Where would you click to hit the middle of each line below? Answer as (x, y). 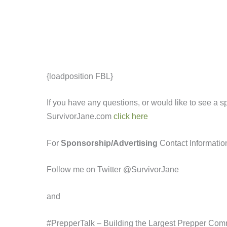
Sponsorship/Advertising (109, 143)
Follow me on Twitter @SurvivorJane (114, 170)
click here (131, 117)
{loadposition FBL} (80, 76)
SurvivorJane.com (80, 117)
